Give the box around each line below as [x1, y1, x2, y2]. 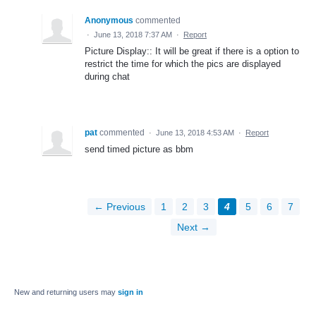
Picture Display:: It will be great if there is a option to [85, 45, 299, 56]
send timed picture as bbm [85, 143, 193, 154]
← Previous [93, 200, 145, 212]
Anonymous [85, 15, 133, 25]
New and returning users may [14, 287, 118, 296]
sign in [118, 287, 143, 296]
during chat [85, 71, 130, 82]
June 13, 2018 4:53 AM [156, 128, 234, 137]
